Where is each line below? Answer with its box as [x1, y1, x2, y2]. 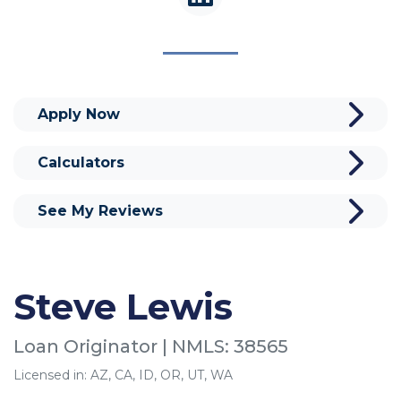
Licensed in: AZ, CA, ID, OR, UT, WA [13, 366, 233, 383]
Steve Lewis [13, 284, 233, 328]
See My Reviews [38, 201, 163, 219]
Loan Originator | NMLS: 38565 [13, 335, 288, 357]
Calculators [38, 153, 124, 171]
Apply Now [38, 105, 120, 123]
